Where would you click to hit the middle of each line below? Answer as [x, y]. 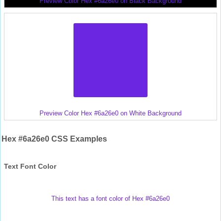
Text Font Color [30, 166]
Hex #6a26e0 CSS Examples [54, 139]
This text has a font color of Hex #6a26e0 [110, 198]
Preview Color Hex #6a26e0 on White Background [110, 113]
